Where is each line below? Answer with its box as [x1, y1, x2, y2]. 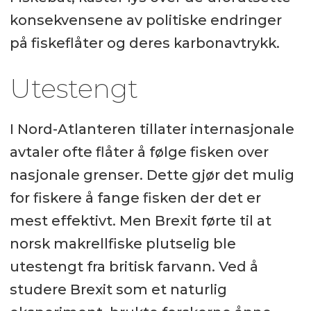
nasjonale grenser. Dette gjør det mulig [9, 167, 294, 184]
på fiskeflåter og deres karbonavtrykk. [9, 35, 280, 52]
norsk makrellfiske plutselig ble [9, 235, 236, 253]
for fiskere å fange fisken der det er [9, 190, 261, 207]
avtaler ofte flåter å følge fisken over [9, 144, 269, 161]
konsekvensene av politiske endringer [9, 12, 282, 29]
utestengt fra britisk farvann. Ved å [9, 258, 258, 276]
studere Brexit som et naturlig [9, 281, 227, 299]
